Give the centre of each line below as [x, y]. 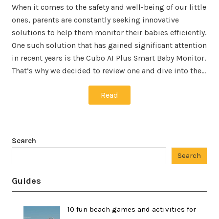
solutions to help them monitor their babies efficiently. [109, 33]
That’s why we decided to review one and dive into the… [109, 71]
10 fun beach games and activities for [132, 209]
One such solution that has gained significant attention [109, 45]
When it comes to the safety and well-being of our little [109, 7]
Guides [26, 181]
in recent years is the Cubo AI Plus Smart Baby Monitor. [109, 58]
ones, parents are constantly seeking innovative [95, 20]
